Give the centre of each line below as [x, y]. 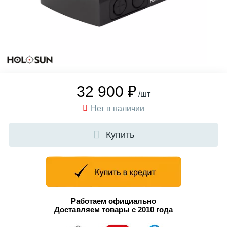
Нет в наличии [118, 109]
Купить [120, 135]
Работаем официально [113, 201]
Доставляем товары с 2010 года [113, 210]
